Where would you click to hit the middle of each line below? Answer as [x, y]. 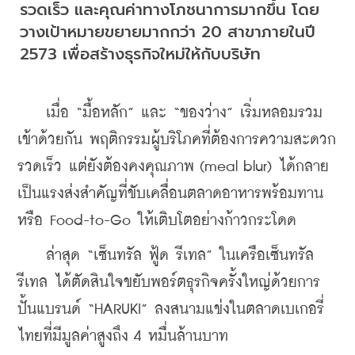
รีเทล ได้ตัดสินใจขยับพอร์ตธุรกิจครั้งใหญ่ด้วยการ [169, 282]
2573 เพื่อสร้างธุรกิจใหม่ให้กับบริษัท [140, 53]
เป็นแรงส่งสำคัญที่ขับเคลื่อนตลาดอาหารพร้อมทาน [170, 193]
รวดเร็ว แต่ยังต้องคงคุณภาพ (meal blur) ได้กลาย [173, 166]
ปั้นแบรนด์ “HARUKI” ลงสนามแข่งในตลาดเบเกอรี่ [171, 309]
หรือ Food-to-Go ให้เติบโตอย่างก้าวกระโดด [157, 220]
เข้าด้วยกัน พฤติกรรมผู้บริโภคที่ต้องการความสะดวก [177, 139]
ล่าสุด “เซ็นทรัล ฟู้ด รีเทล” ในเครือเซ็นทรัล [166, 255]
